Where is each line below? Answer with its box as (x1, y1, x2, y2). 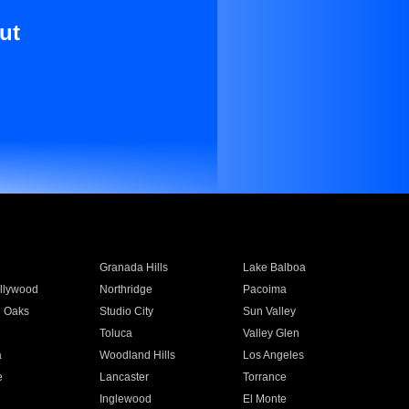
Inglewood (99, 393, 152, 405)
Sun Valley (243, 305, 297, 318)
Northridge (99, 283, 152, 296)
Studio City (99, 305, 153, 318)
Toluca (99, 327, 132, 340)
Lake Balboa (243, 261, 307, 274)
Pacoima (243, 283, 288, 296)
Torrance (243, 371, 288, 383)
